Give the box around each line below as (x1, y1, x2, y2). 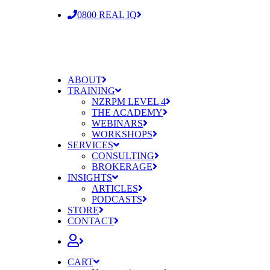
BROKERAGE (92, 162, 152, 172)
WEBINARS (92, 118, 143, 128)
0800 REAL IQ (77, 10, 137, 20)
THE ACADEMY (92, 107, 163, 118)
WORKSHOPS (92, 129, 152, 139)
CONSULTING (92, 151, 154, 161)
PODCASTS (92, 194, 142, 204)
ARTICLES (92, 183, 138, 193)
